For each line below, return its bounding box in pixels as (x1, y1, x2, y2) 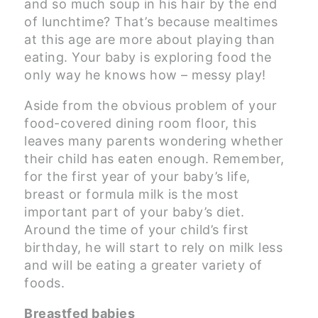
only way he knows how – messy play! (24, 67, 266, 83)
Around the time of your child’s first (24, 222, 249, 238)
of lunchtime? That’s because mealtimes (24, 14, 278, 30)
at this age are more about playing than (24, 32, 275, 48)
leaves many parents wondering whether (24, 133, 284, 149)
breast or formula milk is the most (24, 187, 238, 202)
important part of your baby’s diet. (24, 204, 245, 220)
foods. (24, 275, 65, 291)
